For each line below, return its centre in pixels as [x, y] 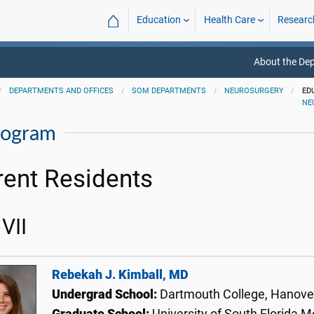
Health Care [229, 20]
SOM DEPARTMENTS [169, 91]
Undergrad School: [106, 294]
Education [159, 20]
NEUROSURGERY [254, 91]
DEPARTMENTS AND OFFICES [62, 91]
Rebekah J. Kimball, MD [120, 275]
